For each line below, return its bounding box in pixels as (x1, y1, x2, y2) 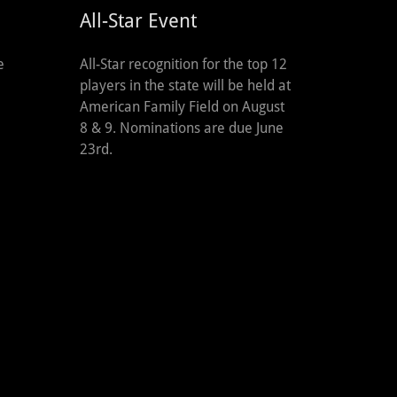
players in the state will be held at (80, 76, 291, 94)
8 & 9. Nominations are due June (80, 119, 284, 136)
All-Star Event (80, 9, 197, 32)
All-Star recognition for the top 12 (80, 55, 287, 73)
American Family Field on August (80, 97, 284, 115)
